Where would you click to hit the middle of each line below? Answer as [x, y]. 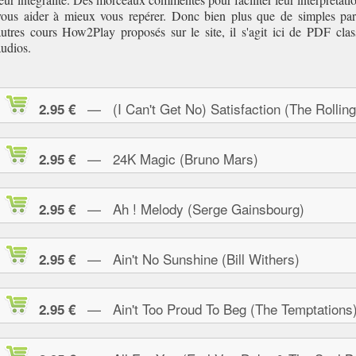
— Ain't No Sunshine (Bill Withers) [188, 259]
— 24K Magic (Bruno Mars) [167, 159]
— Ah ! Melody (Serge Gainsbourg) [190, 209]
